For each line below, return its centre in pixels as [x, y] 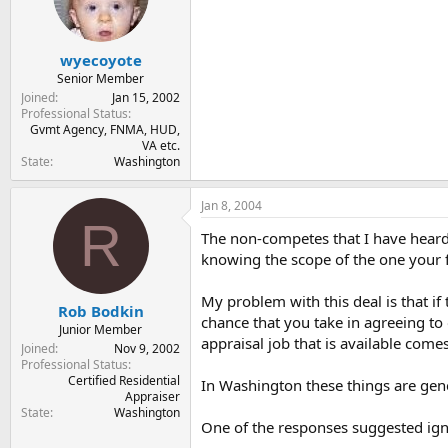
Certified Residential [124, 380]
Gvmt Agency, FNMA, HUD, [105, 129]
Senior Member [100, 78]
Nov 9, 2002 [147, 348]
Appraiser [152, 396]
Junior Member [100, 329]
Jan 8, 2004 [231, 205]
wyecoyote [100, 59]
